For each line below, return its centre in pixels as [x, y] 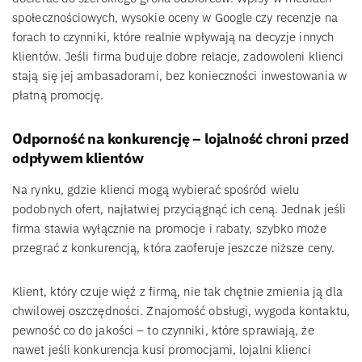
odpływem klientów [78, 158]
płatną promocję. [58, 95]
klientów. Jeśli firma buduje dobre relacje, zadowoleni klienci [178, 56]
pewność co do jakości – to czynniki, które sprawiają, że [163, 330]
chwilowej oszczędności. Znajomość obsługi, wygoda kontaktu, [181, 310]
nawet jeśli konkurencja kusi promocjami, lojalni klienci [162, 349]
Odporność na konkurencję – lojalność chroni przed [181, 138]
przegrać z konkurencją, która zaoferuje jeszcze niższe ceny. [173, 247]
